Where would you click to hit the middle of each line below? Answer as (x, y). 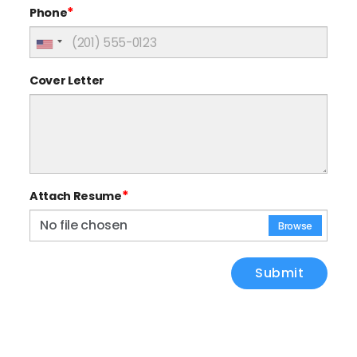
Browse (295, 226)
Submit (279, 273)
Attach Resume (76, 196)
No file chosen (84, 226)
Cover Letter (67, 81)
